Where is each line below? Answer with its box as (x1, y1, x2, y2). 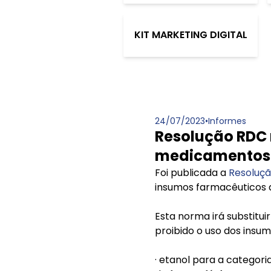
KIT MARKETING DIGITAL (134, 28, 247, 42)
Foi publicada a (155, 166, 229, 180)
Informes (208, 115, 246, 127)
